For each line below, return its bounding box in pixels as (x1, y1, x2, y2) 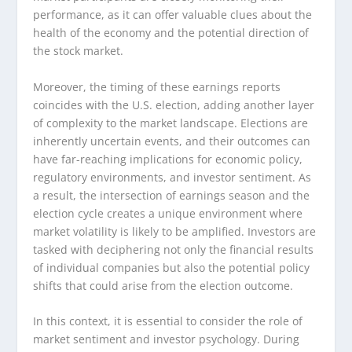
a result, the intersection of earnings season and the (33, 187, 310, 203)
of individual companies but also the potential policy (33, 259, 310, 275)
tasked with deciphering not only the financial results (33, 241, 314, 257)
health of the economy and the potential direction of (33, 25, 310, 41)
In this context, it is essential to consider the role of (33, 313, 303, 329)
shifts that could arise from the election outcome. (33, 277, 294, 293)
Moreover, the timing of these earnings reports (33, 79, 281, 94)
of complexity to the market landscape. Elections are (33, 115, 309, 130)
